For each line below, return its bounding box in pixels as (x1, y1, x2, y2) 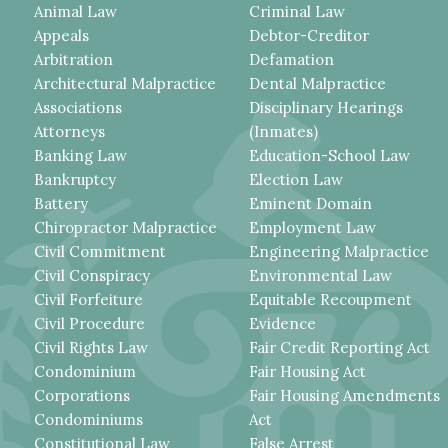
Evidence (248, 313, 316, 333)
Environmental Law (248, 265, 392, 285)
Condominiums (33, 409, 143, 429)
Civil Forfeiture (33, 289, 143, 309)
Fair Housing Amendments (248, 385, 440, 405)
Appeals (33, 25, 89, 45)
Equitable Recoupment (248, 289, 412, 309)
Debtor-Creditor (248, 25, 369, 45)
